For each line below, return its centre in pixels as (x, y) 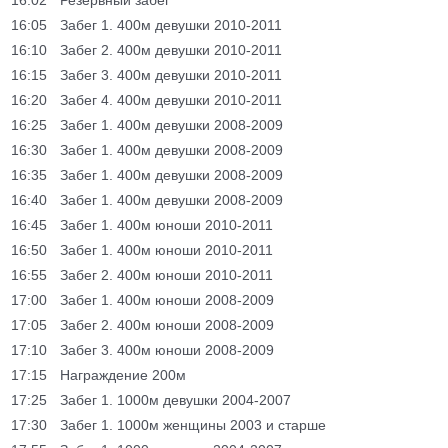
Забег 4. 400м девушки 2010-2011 (171, 100)
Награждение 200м (123, 375)
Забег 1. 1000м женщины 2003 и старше (193, 425)
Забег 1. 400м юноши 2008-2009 (167, 300)
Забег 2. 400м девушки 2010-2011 (171, 50)
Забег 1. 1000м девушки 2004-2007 (175, 400)
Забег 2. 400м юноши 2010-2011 (166, 275)
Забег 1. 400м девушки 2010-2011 (171, 25)
